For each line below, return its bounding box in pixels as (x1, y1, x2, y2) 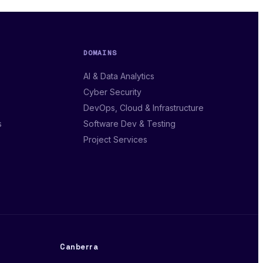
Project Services (83, 134, 147, 145)
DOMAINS (83, 48, 117, 58)
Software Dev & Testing (83, 119, 176, 129)
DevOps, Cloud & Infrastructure (83, 103, 204, 113)
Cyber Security (83, 87, 141, 97)
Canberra (60, 242, 99, 252)
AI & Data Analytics (83, 71, 154, 82)
